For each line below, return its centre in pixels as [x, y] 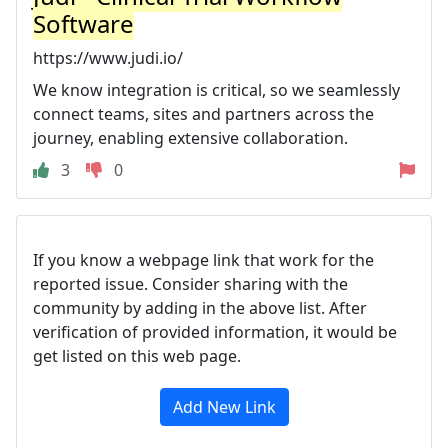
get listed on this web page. [137, 355]
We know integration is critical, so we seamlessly [216, 89]
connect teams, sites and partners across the [203, 113]
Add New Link [224, 406]
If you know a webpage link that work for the [203, 259]
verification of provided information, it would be [215, 331]
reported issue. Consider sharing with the [190, 283]
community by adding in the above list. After [200, 307]
